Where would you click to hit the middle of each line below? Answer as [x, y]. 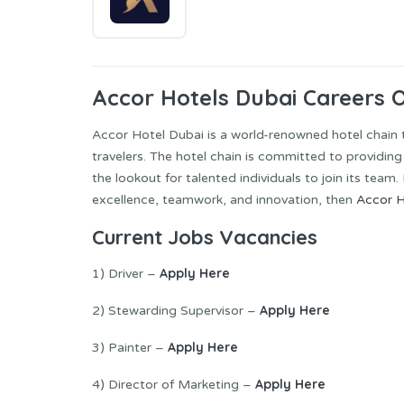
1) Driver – [126, 273]
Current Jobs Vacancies [205, 238]
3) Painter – [130, 347]
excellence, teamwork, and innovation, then [224, 200]
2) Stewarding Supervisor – [176, 310]
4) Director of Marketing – [174, 384]
